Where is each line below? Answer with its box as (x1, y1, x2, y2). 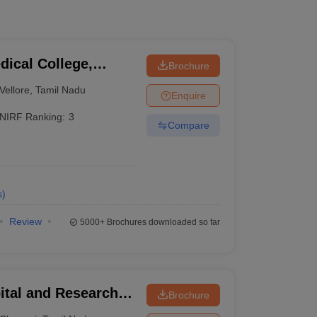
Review (8, 216, 42, 227)
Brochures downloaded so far (104, 217, 220, 227)
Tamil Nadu (35, 83, 86, 96)
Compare (167, 119, 209, 131)
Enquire (171, 89, 206, 101)
